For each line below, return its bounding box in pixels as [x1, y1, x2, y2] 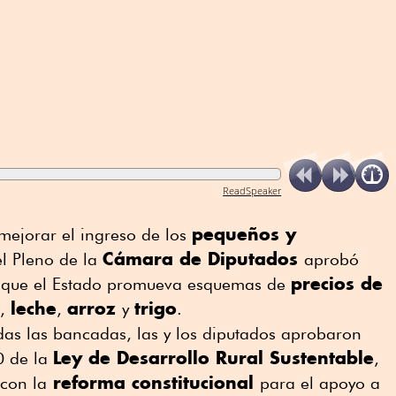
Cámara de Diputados [103, 247, 304, 270]
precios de [291, 271, 383, 294]
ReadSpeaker [223, 183, 282, 197]
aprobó [304, 248, 359, 269]
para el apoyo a [260, 372, 380, 392]
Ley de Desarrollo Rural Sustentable [53, 346, 374, 369]
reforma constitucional [47, 370, 260, 393]
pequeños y [192, 222, 296, 245]
